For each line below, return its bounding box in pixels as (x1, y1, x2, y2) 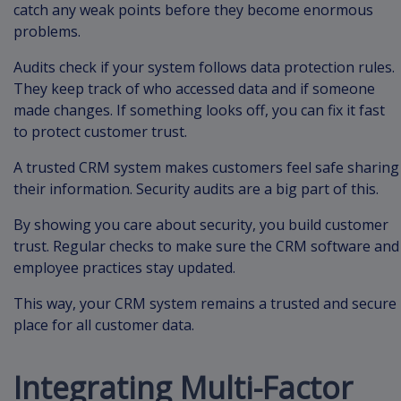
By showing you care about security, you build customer (13, 215, 388, 235)
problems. (13, 21, 84, 42)
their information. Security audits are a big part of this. (13, 179, 382, 200)
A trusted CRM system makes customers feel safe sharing (13, 158, 399, 178)
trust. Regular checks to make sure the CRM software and (13, 236, 399, 257)
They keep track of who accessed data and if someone (13, 79, 375, 99)
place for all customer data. (13, 315, 194, 336)
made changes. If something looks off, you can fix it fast (13, 100, 385, 121)
